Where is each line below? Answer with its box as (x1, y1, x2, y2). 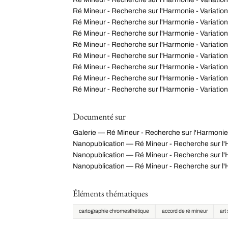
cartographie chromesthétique (79, 208, 150, 214)
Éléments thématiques (73, 187, 148, 199)
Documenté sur (73, 110, 126, 122)
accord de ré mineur (161, 208, 208, 214)
